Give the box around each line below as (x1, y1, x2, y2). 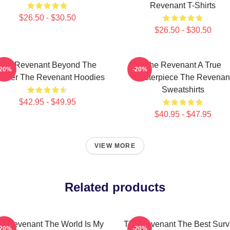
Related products (65, 180, 165, 194)
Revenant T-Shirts (150, 1, 216, 10)
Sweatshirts (161, 85, 204, 94)
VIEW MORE (94, 142, 136, 149)
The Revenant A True (144, 61, 221, 69)
